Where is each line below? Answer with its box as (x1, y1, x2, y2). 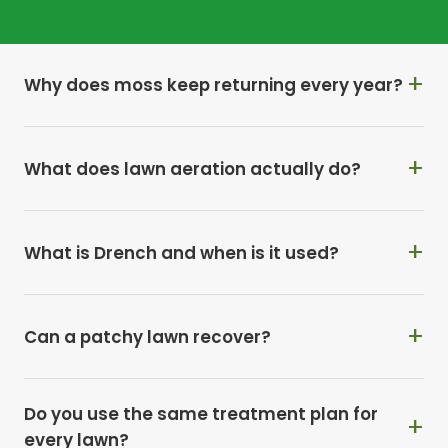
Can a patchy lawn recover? (24, 324, 271, 349)
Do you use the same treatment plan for (24, 402, 378, 427)
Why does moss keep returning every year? (24, 72, 403, 97)
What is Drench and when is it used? (24, 240, 339, 265)
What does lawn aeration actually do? (24, 156, 361, 181)
